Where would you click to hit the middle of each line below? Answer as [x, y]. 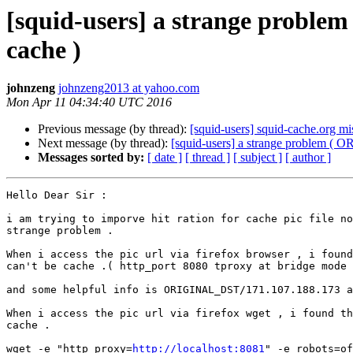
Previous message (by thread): [114, 129]
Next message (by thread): [104, 143]
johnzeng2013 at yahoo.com [129, 88]
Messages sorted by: [91, 158]
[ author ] [308, 158]
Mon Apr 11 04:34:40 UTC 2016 [89, 102]
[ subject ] [258, 158]
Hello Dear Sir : [57, 195]
